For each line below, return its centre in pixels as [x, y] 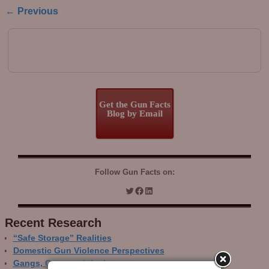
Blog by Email [134, 113]
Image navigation [64, 26]
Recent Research [53, 223]
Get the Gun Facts [134, 104]
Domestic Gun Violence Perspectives [89, 251]
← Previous [32, 11]
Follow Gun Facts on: [134, 172]
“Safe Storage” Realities [62, 238]
